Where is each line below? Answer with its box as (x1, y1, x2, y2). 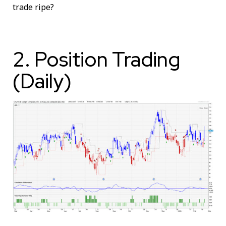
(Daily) (13, 67, 72, 94)
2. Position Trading (13, 45, 180, 73)
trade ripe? (13, 1, 54, 13)
